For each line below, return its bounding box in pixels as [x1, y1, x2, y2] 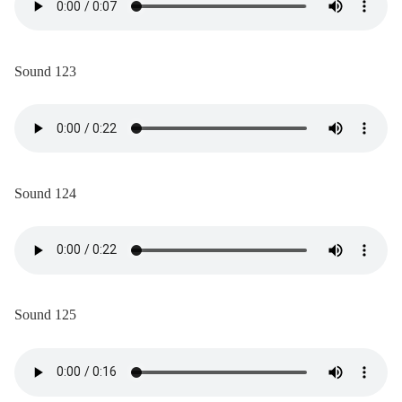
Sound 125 [14, 307, 76, 323]
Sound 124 [14, 185, 76, 201]
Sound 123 [14, 63, 76, 79]
